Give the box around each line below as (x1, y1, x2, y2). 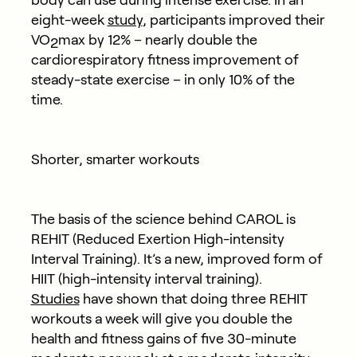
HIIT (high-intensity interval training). (30, 270, 262, 287)
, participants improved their (142, 11, 325, 28)
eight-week (30, 11, 108, 28)
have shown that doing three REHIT (79, 290, 308, 307)
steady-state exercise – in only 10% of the (30, 71, 295, 88)
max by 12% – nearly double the (57, 31, 257, 48)
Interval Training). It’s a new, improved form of (30, 250, 323, 267)
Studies (30, 290, 80, 307)
